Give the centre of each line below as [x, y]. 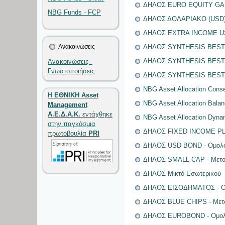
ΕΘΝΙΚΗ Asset [76, 95]
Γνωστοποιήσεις [71, 71]
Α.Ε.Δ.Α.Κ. [64, 114]
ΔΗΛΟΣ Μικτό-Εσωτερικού [182, 174]
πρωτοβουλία [68, 133]
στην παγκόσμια [72, 124]
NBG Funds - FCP [74, 12]
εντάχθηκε [96, 114]
